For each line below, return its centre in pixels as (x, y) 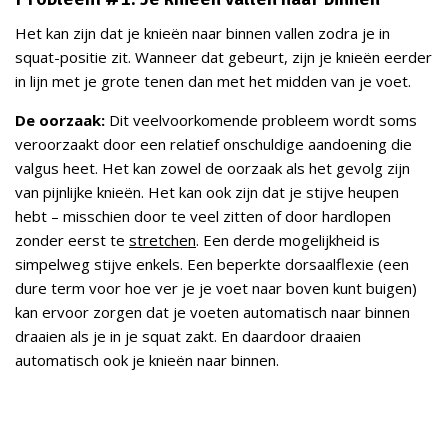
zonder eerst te (72, 240)
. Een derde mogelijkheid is (288, 240)
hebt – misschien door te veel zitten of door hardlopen (203, 216)
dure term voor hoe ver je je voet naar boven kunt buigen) (216, 288)
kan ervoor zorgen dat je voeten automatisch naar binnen (212, 312)
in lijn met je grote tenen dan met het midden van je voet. (213, 81)
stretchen (162, 240)
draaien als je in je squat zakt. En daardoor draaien (188, 336)
